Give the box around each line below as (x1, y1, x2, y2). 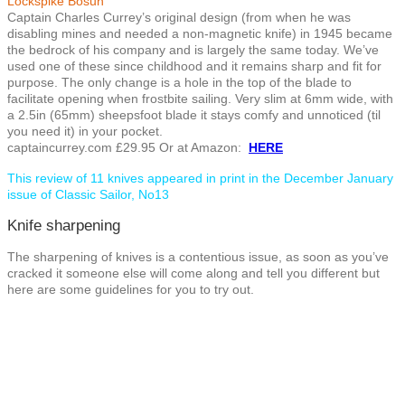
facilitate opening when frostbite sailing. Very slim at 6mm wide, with (7, 90, 393, 106)
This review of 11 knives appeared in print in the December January (7, 170, 393, 185)
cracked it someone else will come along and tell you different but (7, 265, 380, 280)
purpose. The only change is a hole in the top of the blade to (7, 74, 352, 89)
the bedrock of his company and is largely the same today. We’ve (7, 42, 379, 57)
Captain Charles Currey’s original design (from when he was (7, 9, 351, 24)
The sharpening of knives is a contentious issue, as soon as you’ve (7, 249, 389, 264)
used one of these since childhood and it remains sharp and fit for (7, 58, 381, 73)
